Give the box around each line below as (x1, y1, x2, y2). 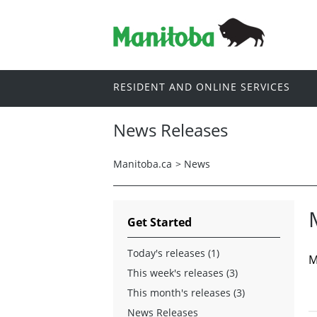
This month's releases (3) (127, 285, 245, 299)
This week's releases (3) (127, 265, 238, 279)
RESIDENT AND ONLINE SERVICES (113, 80, 290, 94)
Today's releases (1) (127, 246, 219, 260)
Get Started (127, 214, 192, 230)
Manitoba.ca (113, 156, 172, 171)
